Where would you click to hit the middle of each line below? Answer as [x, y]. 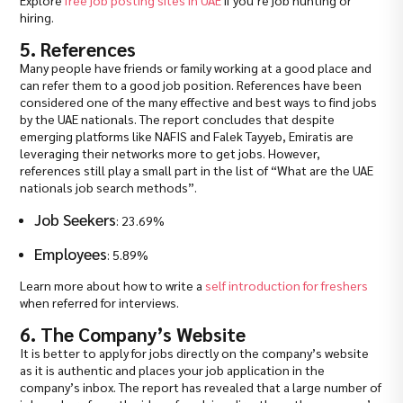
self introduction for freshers [287, 286]
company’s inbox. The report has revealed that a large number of [201, 387]
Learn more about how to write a [113, 286]
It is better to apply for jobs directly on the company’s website [195, 353]
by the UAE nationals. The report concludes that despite [178, 119]
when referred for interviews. [100, 303]
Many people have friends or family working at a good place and [196, 68]
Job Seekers [76, 219]
